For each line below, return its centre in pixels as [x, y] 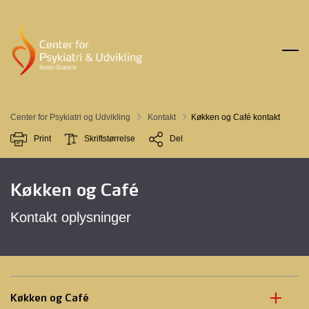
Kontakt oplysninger [71, 217]
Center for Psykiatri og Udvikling [70, 117]
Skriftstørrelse [110, 139]
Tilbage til [163, 112]
